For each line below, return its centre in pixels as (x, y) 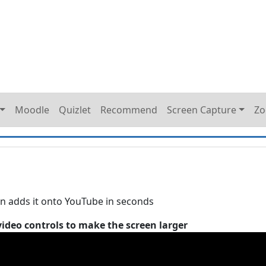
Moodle (32, 110)
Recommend (129, 110)
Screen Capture (202, 110)
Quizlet (75, 110)
